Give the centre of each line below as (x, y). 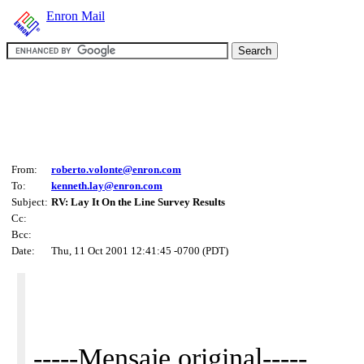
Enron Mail (76, 16)
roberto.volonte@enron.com (116, 169)
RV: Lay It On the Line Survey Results (138, 202)
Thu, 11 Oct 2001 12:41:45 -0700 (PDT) (140, 251)
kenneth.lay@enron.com (107, 186)
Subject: (30, 202)
